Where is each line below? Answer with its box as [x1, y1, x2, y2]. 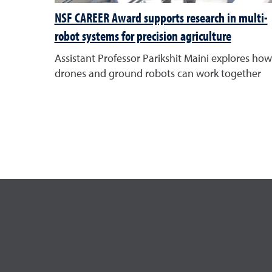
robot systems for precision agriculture [54, 27, 231, 45]
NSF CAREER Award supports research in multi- [54, 9, 268, 27]
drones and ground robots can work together [54, 69, 261, 80]
